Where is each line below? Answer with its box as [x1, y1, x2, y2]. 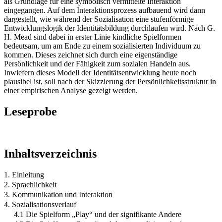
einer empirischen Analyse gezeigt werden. [4, 86, 138, 95]
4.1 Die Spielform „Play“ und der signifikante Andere [14, 210, 181, 219]
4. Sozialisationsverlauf [4, 200, 76, 209]
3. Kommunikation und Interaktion [4, 190, 112, 199]
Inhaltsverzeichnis [4, 147, 97, 160]
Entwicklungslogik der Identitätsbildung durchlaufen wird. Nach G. [4, 23, 215, 32]
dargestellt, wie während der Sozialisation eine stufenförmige [4, 14, 194, 23]
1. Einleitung [4, 170, 44, 179]
